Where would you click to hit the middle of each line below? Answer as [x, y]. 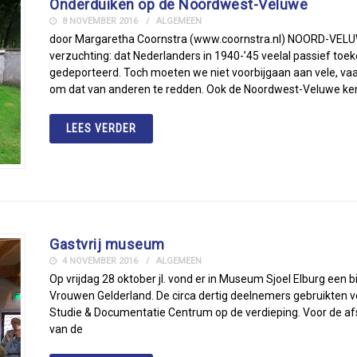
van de [67, 329]
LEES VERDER [102, 129]
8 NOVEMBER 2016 [99, 22]
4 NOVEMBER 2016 [99, 261]
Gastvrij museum [107, 244]
